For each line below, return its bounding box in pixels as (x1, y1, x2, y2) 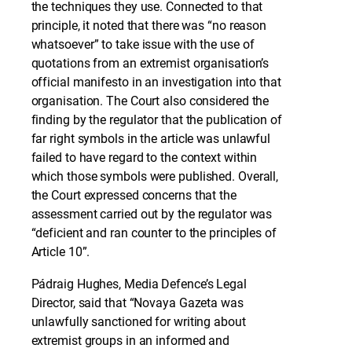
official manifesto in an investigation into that (31, 75, 281, 90)
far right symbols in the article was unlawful (31, 131, 271, 147)
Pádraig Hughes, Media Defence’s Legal (31, 276, 247, 291)
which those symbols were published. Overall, (31, 169, 279, 185)
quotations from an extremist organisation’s (31, 56, 269, 71)
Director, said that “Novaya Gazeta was (31, 295, 244, 310)
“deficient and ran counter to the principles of (31, 225, 277, 241)
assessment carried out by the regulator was (31, 207, 273, 222)
